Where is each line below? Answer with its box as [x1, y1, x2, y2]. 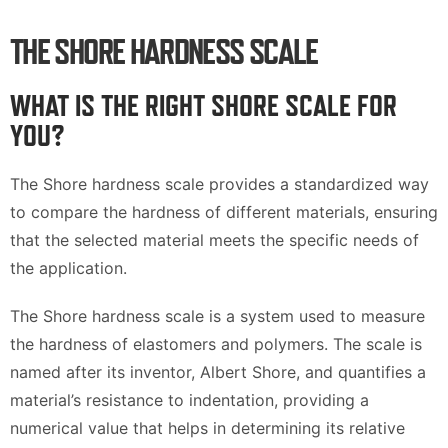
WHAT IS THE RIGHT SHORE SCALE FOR [10, 88, 397, 122]
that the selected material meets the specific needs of [10, 230, 419, 250]
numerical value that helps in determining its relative [10, 418, 405, 438]
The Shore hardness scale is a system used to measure [10, 306, 425, 326]
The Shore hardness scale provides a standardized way [10, 174, 429, 194]
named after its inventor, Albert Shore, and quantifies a [10, 362, 426, 382]
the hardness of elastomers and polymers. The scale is [10, 334, 422, 354]
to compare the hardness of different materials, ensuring [10, 202, 438, 222]
